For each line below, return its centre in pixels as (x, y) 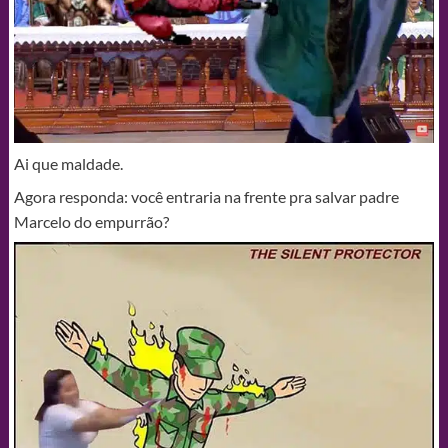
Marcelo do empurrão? (91, 221)
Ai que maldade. (68, 163)
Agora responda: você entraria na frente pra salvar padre (206, 196)
